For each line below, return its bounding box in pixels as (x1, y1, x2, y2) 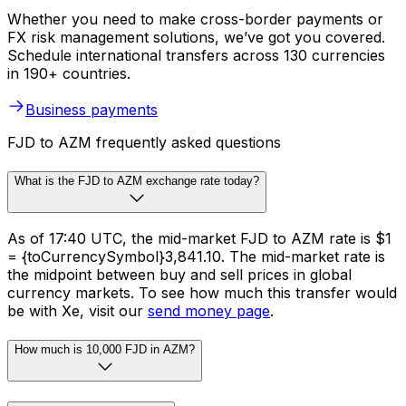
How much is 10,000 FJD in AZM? (14, 343, 195, 357)
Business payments (25, 100, 158, 119)
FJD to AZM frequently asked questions (7, 132, 281, 151)
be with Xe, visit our (7, 302, 148, 321)
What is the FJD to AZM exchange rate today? (14, 173, 259, 188)
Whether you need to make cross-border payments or (7, 9, 383, 28)
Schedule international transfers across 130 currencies (7, 45, 385, 64)
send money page (148, 302, 270, 321)
